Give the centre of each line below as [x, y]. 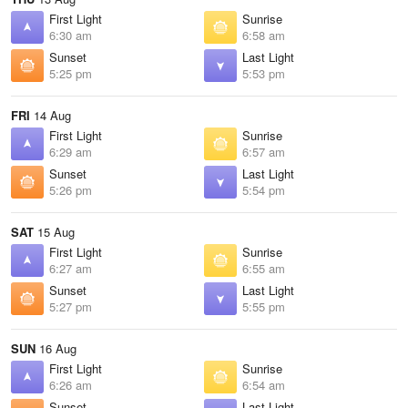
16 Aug [56, 348]
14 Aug [51, 115]
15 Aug [54, 232]
